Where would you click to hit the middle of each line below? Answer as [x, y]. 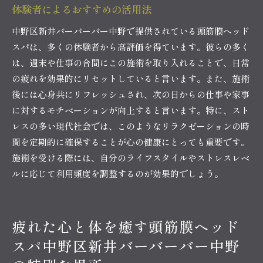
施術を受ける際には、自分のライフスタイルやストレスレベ [131, 157]
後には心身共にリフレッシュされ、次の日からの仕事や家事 [131, 94]
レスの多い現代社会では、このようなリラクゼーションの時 [131, 126]
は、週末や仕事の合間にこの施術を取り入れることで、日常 [131, 62]
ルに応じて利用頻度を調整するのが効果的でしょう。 [117, 173]
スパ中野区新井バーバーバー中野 [126, 245]
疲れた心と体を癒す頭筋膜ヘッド [126, 226]
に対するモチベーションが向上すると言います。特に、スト [131, 110]
